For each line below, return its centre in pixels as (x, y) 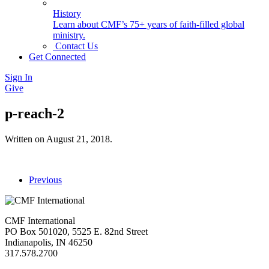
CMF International (40, 220)
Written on (26, 139)
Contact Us (75, 46)
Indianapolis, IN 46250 (49, 242)
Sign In (19, 77)
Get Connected (57, 57)
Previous (45, 180)
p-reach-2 (35, 113)
